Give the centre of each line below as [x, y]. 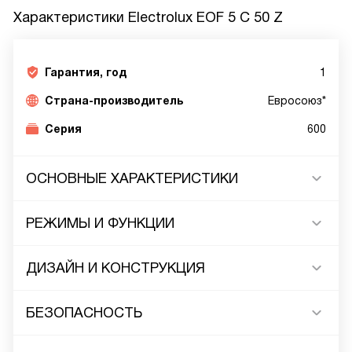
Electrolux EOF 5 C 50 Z [205, 17]
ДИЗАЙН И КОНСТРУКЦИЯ [115, 268]
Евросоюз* [297, 101]
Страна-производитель [114, 101]
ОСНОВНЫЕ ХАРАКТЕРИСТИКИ [132, 178]
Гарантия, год [86, 72]
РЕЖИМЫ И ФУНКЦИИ [100, 223]
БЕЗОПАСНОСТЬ [84, 313]
